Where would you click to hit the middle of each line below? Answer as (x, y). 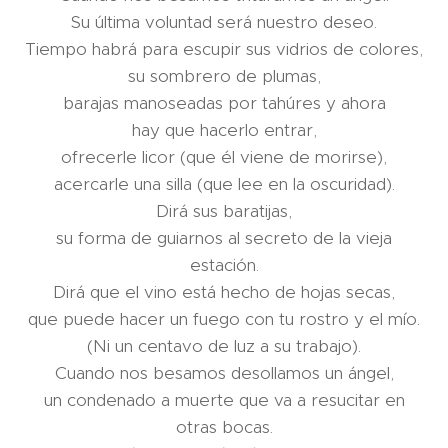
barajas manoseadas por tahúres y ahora (224, 103)
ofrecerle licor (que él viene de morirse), (224, 157)
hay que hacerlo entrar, (224, 130)
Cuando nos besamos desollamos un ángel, (224, 373)
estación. (224, 265)
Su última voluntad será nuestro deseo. (224, 22)
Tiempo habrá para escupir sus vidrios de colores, (224, 49)
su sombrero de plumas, (224, 76)
